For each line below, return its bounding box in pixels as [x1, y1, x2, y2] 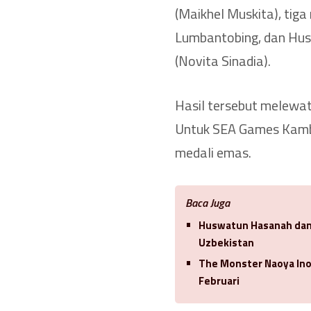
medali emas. [175, 141, 251, 163]
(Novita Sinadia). [175, 49, 271, 72]
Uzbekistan [199, 234, 254, 251]
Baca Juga [185, 194, 230, 211]
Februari [199, 272, 239, 289]
